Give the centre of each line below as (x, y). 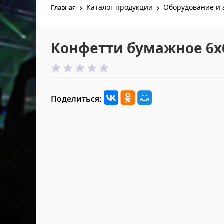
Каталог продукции (120, 7)
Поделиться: (76, 99)
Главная (63, 7)
